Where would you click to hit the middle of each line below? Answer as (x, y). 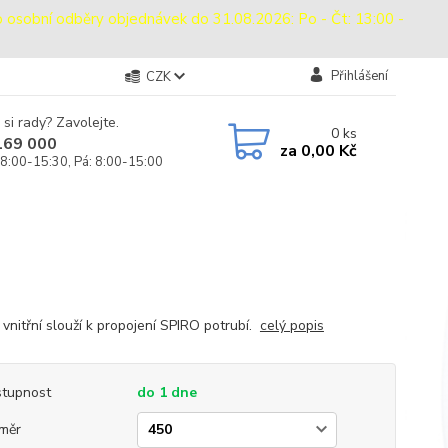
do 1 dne (166, 392)
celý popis (291, 325)
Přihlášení (359, 76)
